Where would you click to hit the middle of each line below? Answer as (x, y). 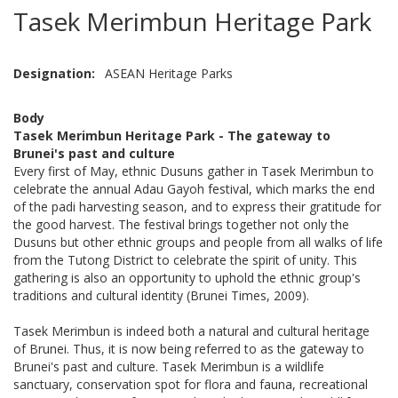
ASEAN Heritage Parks (169, 74)
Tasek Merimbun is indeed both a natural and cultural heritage (191, 331)
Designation (52, 74)
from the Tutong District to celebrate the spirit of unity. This (185, 260)
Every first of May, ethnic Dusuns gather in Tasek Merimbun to (194, 171)
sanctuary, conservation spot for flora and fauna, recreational (191, 385)
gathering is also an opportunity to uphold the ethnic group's (187, 278)
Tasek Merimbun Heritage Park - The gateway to (172, 136)
